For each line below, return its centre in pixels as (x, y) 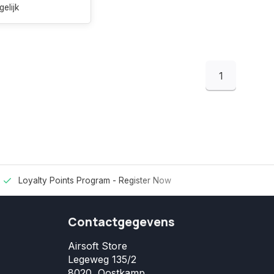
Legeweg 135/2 (102, 259)
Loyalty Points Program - (68, 180)
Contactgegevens (121, 222)
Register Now (145, 180)
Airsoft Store (98, 246)
